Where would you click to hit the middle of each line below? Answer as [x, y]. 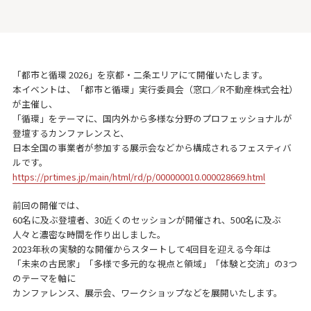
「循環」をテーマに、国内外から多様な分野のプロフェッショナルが [152, 118]
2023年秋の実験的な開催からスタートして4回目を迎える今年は [142, 249]
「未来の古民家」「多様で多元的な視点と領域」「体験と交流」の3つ [154, 263]
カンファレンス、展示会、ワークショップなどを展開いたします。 [147, 292]
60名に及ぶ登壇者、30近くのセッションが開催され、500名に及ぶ [146, 219]
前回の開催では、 [48, 205]
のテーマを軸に [44, 278]
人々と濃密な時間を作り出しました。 [89, 234]
